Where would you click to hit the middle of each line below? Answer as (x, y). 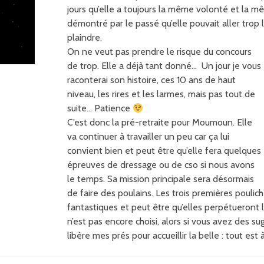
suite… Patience (100, 108)
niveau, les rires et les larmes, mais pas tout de (161, 94)
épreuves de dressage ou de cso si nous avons (161, 165)
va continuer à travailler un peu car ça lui (148, 136)
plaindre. (85, 37)
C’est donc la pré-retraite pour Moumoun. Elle (160, 122)
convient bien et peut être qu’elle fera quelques (164, 151)
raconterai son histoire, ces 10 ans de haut (151, 80)
